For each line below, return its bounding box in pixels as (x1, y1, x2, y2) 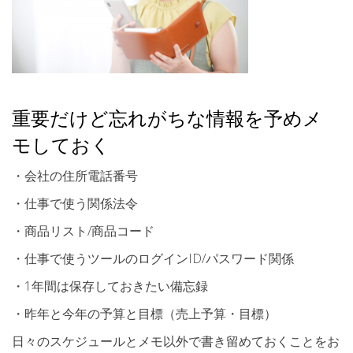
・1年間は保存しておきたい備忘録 (12, 277, 208, 295)
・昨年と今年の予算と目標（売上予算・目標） (12, 305, 277, 323)
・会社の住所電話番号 (12, 167, 138, 185)
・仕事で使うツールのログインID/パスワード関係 (12, 250, 294, 268)
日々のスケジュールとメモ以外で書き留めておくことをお (12, 333, 340, 351)
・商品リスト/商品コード (12, 222, 154, 240)
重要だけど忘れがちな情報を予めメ (12, 105, 322, 132)
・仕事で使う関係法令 (12, 195, 138, 213)
